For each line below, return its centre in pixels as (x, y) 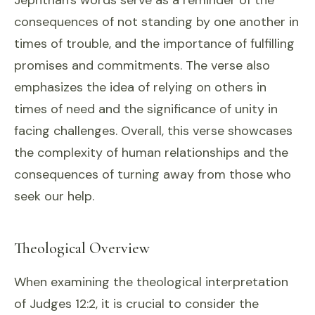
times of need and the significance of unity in (146, 109)
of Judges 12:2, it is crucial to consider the (136, 304)
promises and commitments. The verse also (142, 65)
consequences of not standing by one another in (156, 22)
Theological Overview (82, 248)
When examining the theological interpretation (151, 282)
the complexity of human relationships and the (151, 153)
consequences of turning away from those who (153, 174)
